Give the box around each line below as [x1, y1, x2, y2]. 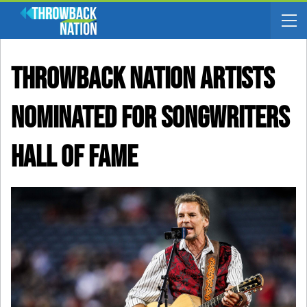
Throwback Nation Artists [11, 61, 274, 97]
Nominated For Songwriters [11, 100, 289, 136]
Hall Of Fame [11, 139, 138, 175]
